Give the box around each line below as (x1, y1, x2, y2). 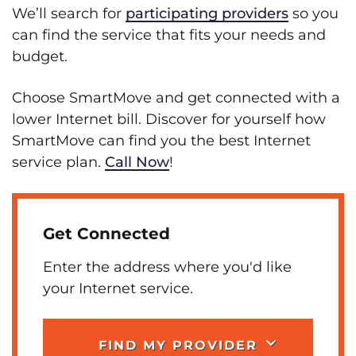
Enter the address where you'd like (43, 258, 292, 276)
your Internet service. (43, 280, 193, 297)
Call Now (105, 153, 169, 171)
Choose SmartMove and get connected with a (12, 89, 340, 106)
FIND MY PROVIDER (99, 338, 257, 353)
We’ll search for (12, 5, 126, 22)
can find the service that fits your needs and (12, 26, 326, 44)
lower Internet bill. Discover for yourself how (12, 110, 326, 128)
